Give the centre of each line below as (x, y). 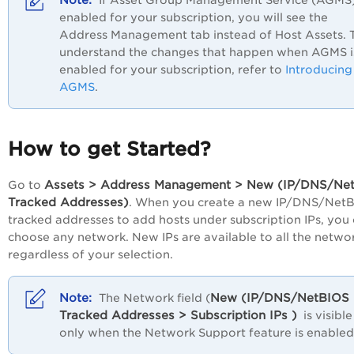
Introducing (319, 70)
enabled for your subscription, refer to (172, 70)
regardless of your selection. (90, 254)
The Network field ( (153, 298)
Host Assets (309, 35)
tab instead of (231, 35)
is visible (325, 315)
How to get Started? (109, 149)
